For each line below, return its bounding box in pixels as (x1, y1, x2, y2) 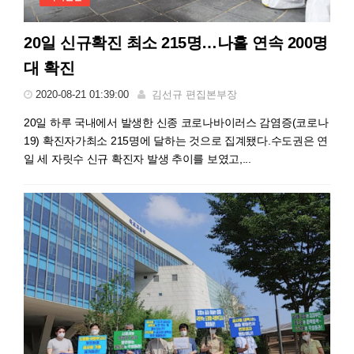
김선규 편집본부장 (152, 88, 237, 100)
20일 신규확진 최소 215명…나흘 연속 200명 (24, 33, 328, 51)
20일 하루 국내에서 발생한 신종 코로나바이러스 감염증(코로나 (24, 115, 329, 129)
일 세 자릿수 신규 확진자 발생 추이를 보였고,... (24, 152, 251, 165)
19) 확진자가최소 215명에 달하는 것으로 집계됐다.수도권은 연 (24, 134, 328, 147)
